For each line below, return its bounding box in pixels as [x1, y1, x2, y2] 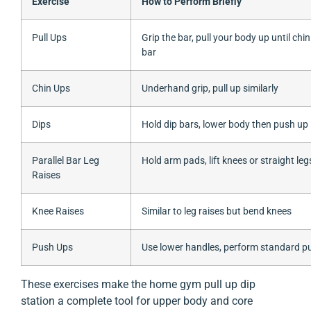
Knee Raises [32, 205, 84, 217]
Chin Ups [32, 82, 70, 94]
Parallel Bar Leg [32, 154, 99, 167]
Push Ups [32, 241, 73, 253]
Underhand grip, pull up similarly [142, 82, 278, 94]
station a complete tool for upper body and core [21, 294, 253, 308]
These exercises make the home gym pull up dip [21, 277, 255, 291]
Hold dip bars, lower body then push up [142, 118, 308, 131]
